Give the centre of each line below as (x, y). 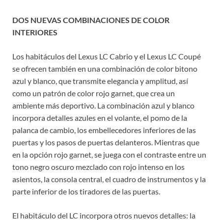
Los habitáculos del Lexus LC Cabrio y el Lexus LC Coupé (107, 56)
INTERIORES (35, 32)
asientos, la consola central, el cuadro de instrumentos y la (109, 179)
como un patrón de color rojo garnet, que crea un (94, 93)
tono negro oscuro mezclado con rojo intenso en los (98, 167)
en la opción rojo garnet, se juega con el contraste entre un (109, 155)
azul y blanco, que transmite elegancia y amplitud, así (100, 81)
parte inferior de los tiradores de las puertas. (86, 192)
